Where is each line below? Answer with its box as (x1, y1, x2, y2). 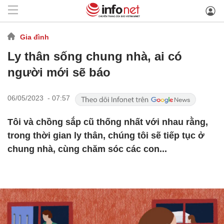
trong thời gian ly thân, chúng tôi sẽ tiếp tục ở (7, 130, 204, 140)
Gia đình (20, 32, 49, 41)
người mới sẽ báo (7, 65, 110, 79)
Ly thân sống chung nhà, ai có (7, 49, 182, 63)
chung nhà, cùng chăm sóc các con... (7, 144, 167, 154)
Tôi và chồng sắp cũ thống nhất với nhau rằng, (7, 117, 208, 127)
